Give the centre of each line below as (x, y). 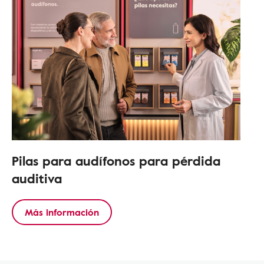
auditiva (37, 178)
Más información (62, 212)
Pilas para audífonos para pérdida (116, 161)
